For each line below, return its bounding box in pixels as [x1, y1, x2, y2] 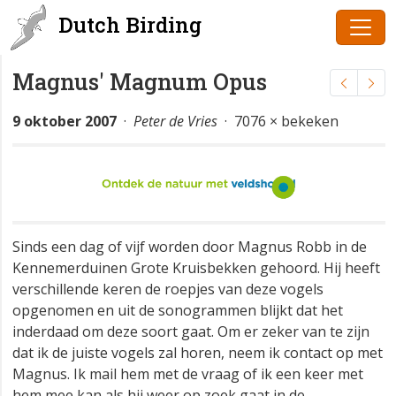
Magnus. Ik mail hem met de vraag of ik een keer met [12, 364, 363, 385]
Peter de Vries [133, 111, 217, 131]
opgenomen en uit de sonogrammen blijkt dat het [12, 301, 343, 321]
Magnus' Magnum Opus [12, 67, 267, 96]
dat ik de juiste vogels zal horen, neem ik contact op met [12, 343, 383, 363]
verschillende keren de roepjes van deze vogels [12, 279, 324, 300]
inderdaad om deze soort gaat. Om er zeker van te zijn [12, 322, 369, 342]
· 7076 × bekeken [217, 111, 339, 131]
